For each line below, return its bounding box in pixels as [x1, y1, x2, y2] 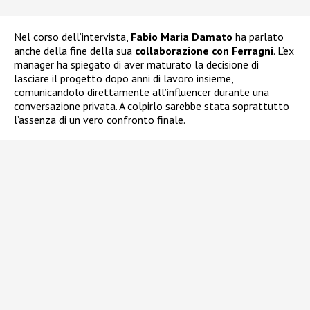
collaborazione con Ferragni [135, 43, 273, 57]
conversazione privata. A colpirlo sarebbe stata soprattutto [14, 98, 289, 113]
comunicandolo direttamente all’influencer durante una [14, 84, 269, 99]
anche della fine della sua [14, 43, 135, 57]
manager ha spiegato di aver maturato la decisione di [14, 57, 259, 71]
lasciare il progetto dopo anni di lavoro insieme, [14, 71, 233, 85]
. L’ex [273, 43, 294, 57]
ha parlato [232, 29, 284, 44]
